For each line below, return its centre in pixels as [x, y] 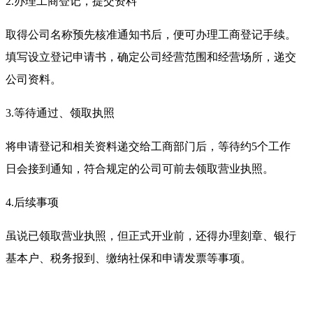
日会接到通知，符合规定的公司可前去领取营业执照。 [140, 168]
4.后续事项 [32, 202]
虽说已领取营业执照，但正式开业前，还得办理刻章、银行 [151, 235]
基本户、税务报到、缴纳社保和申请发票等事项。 [129, 258]
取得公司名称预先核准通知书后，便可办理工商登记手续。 [151, 34]
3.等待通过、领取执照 [60, 112]
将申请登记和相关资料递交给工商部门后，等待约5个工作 [148, 146]
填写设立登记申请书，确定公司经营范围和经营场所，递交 [151, 57]
